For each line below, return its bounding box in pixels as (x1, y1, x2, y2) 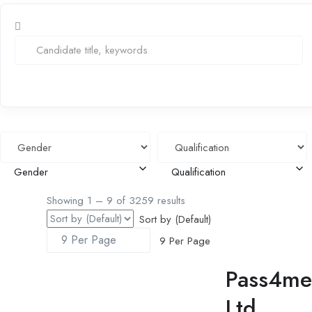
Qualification (171, 164, 226, 180)
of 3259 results (113, 193, 185, 208)
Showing (47, 193, 87, 208)
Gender (14, 164, 48, 180)
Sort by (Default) (139, 211, 211, 226)
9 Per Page (155, 233, 210, 248)
